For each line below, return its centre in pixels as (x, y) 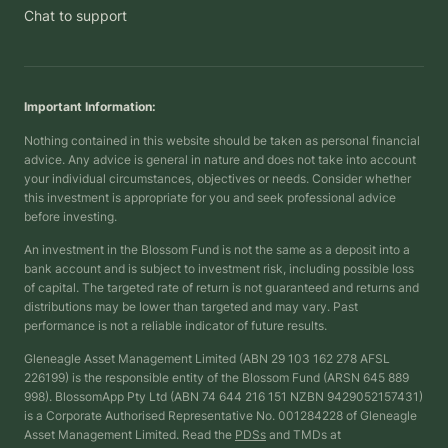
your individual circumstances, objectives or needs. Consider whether (217, 179)
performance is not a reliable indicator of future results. (175, 326)
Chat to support (75, 16)
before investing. (70, 217)
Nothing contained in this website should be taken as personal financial (222, 141)
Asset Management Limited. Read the (129, 435)
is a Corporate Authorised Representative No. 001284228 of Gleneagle (220, 416)
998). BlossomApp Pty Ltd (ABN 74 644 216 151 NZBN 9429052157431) (223, 397)
